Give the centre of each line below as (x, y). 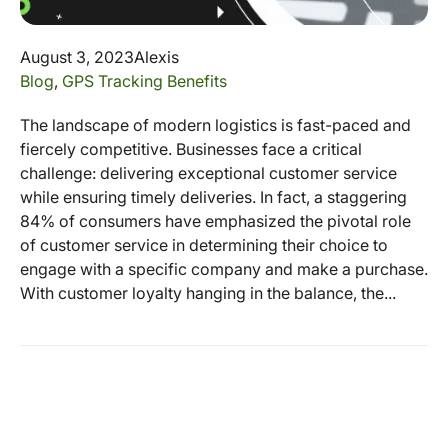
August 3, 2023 (77, 56)
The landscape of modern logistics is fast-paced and (215, 124)
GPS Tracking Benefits (144, 80)
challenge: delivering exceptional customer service (208, 172)
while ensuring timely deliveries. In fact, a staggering (213, 196)
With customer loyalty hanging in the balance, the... (208, 292)
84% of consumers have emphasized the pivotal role (215, 220)
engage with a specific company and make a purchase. (224, 268)
